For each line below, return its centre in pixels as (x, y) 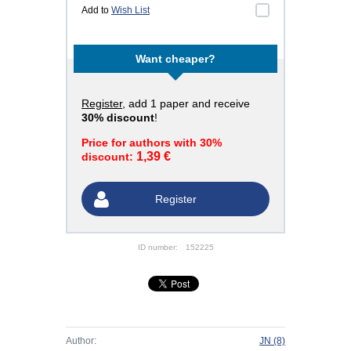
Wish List (130, 10)
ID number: (157, 247)
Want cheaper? (175, 59)
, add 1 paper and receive (186, 103)
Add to (96, 10)
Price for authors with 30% (152, 143)
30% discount (118, 118)
